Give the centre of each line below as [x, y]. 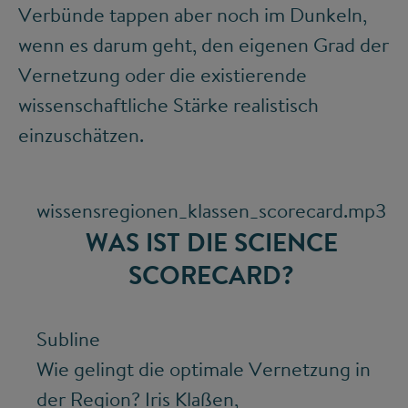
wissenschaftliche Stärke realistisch [168, 104]
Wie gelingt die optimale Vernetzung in [204, 368]
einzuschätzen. [81, 134]
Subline [68, 338]
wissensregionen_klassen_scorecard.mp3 [211, 210]
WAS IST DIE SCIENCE [211, 241]
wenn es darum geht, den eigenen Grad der [204, 44]
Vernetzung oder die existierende [163, 74]
